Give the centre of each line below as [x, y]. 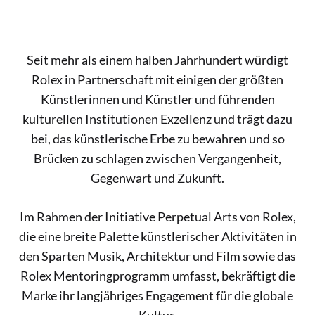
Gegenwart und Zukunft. [157, 178]
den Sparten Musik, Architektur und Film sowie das [157, 256]
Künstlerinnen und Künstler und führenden [157, 99]
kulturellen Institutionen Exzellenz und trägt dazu [157, 119]
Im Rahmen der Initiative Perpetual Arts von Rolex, [157, 217]
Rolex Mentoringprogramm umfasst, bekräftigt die [157, 276]
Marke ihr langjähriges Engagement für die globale [157, 296]
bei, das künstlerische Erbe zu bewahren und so [157, 139]
